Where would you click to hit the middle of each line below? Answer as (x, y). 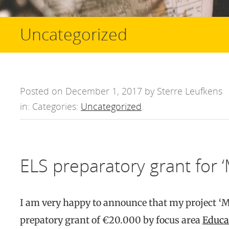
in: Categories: (50, 106)
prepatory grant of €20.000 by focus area (111, 220)
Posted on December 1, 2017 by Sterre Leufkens (121, 91)
